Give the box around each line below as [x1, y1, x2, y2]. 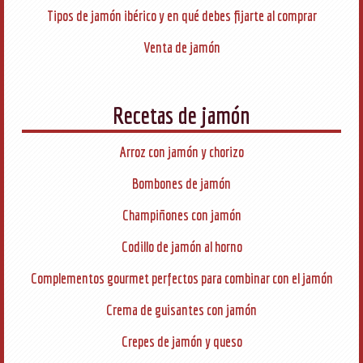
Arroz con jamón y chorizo [119, 143, 244, 160]
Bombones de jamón [132, 175, 231, 192]
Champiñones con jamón [122, 207, 241, 224]
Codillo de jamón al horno [121, 238, 242, 255]
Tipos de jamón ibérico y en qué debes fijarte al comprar [46, 7, 317, 24]
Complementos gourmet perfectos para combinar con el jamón [30, 270, 333, 287]
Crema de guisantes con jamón [106, 301, 257, 318]
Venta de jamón [143, 39, 220, 56]
